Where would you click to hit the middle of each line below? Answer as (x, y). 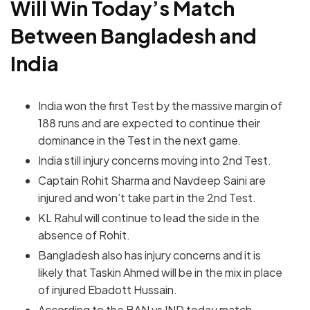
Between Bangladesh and (134, 35)
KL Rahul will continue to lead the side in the (149, 217)
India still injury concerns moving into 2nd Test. (155, 160)
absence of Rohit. (84, 235)
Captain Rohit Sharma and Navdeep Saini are (152, 180)
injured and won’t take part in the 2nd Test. (147, 197)
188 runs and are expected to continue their (149, 122)
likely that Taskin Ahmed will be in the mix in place (160, 272)
